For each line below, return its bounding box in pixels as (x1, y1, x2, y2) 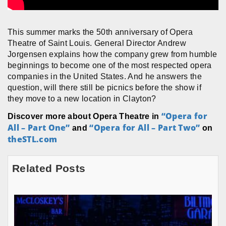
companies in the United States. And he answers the (8, 72, 202, 81)
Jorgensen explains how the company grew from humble (8, 49, 217, 59)
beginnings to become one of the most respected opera (8, 61, 212, 70)
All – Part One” (8, 122, 70, 133)
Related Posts (12, 162, 86, 174)
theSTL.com (8, 133, 58, 145)
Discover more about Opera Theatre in (8, 111, 161, 121)
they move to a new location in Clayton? (8, 94, 156, 103)
